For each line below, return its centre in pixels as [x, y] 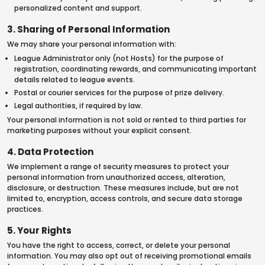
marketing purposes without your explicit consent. [99, 130]
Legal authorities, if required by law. [78, 106]
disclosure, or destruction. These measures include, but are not [123, 188]
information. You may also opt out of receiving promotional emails [129, 256]
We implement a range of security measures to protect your [118, 167]
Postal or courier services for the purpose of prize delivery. [119, 93]
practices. [25, 209]
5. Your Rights [39, 230]
